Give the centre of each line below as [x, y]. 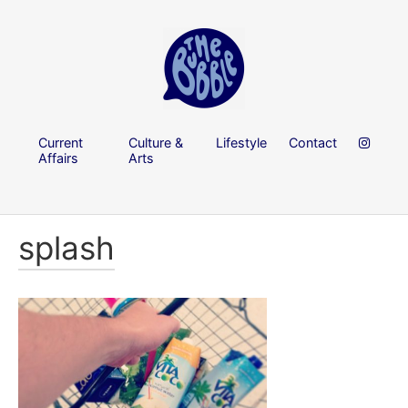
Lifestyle [241, 142]
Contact [313, 142]
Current [61, 142]
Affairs [58, 158]
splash [66, 248]
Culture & [156, 142]
